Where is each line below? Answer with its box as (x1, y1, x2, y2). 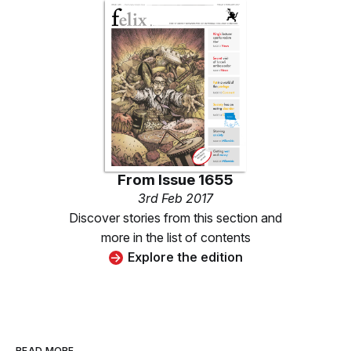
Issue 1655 (158, 171, 233, 190)
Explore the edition (127, 249, 243, 266)
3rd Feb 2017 (138, 190, 213, 207)
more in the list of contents (100, 230, 251, 246)
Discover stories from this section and (69, 210, 282, 226)
